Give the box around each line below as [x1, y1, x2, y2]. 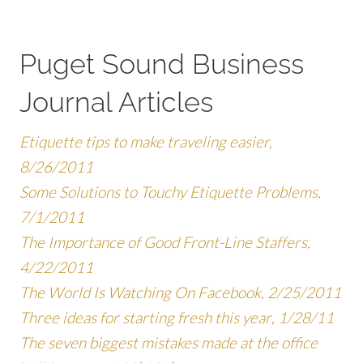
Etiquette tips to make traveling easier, [19, 131, 272, 152]
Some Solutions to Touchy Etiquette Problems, [19, 181, 321, 202]
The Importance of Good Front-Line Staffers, [19, 232, 310, 252]
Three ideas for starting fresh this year [19, 307, 271, 327]
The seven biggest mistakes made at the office [19, 332, 318, 352]
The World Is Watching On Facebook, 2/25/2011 [19, 282, 341, 302]
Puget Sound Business [19, 47, 304, 80]
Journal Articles [19, 85, 213, 118]
